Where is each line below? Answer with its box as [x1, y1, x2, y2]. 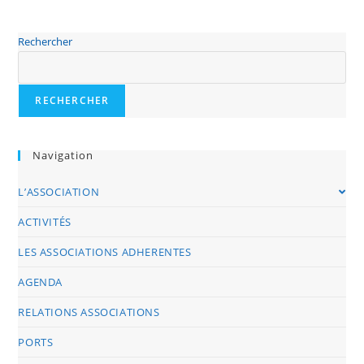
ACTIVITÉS [18, 214, 71, 229]
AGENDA [18, 274, 63, 289]
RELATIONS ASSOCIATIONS [18, 304, 160, 319]
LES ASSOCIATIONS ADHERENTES [18, 244, 192, 259]
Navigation [32, 147, 94, 162]
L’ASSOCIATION [18, 184, 100, 199]
